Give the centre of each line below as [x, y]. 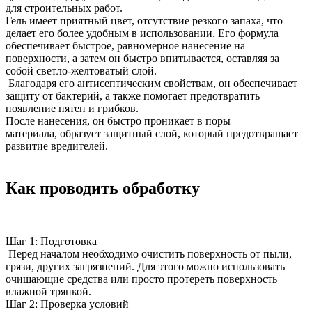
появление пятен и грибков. [72, 108]
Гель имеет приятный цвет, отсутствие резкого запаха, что [144, 21]
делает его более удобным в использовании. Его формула [142, 33]
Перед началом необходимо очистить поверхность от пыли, [149, 253]
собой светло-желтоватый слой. [81, 71]
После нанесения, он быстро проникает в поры [118, 121]
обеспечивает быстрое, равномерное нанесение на [125, 46]
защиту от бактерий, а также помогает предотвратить [133, 96]
